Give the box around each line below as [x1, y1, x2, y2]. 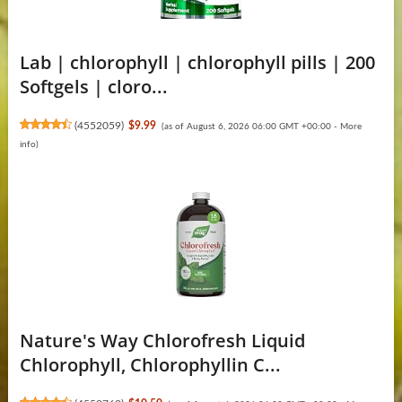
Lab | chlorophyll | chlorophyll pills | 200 [19, 50, 375, 75]
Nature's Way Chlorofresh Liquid [19, 328, 305, 354]
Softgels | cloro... [19, 74, 168, 100]
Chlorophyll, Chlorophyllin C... [19, 353, 281, 378]
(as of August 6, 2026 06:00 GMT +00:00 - [161, 122, 340, 132]
